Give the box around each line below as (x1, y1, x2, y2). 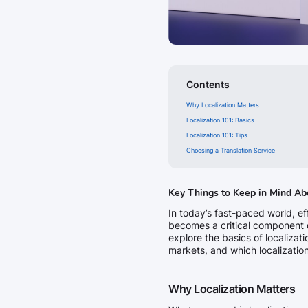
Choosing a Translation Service (186, 146, 275, 154)
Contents (186, 78, 230, 90)
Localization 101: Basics (186, 116, 254, 124)
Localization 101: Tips (186, 131, 247, 139)
